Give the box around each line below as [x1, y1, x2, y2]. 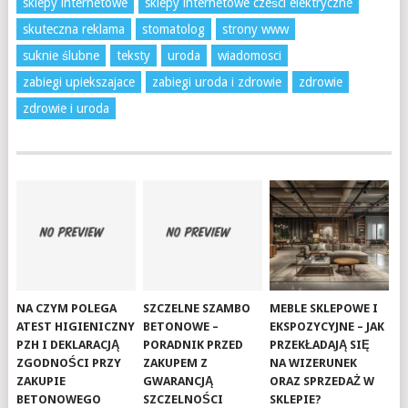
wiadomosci [217, 48, 281, 63]
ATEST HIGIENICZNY [16, 320, 136, 334]
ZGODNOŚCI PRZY [16, 356, 122, 371]
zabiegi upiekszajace [22, 75, 135, 89]
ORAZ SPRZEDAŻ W [270, 374, 375, 389]
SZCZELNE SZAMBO [143, 301, 251, 316]
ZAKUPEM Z [143, 356, 209, 371]
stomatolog [141, 22, 205, 36]
